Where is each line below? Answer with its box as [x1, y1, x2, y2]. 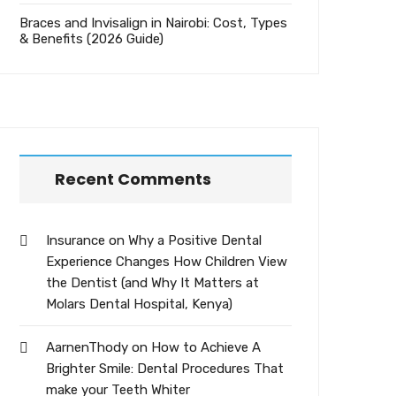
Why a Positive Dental [128, 232, 262, 249]
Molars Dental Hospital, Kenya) [46, 296, 232, 313]
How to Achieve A [151, 339, 261, 356]
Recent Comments [55, 168, 211, 191]
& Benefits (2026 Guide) [19, 31, 164, 48]
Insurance [46, 232, 105, 249]
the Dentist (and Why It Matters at [46, 275, 259, 292]
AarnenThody [46, 339, 128, 356]
